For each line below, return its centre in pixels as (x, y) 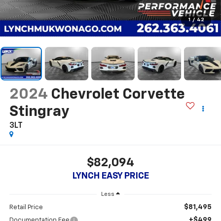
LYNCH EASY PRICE (110, 176)
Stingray (39, 112)
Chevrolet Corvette (118, 94)
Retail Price (26, 208)
